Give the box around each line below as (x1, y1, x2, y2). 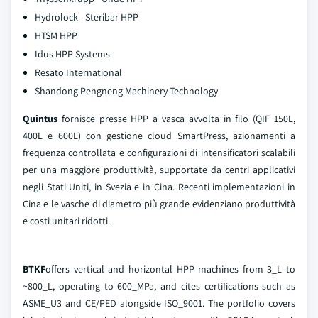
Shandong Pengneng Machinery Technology (35, 84, 218, 97)
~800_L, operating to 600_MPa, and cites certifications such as (23, 280, 295, 292)
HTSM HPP (35, 29, 77, 42)
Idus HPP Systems (35, 48, 110, 60)
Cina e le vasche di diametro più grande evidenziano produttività (23, 197, 295, 210)
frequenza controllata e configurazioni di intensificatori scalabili (23, 146, 295, 159)
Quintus (23, 112, 57, 125)
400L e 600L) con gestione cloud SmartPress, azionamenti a (23, 129, 295, 142)
